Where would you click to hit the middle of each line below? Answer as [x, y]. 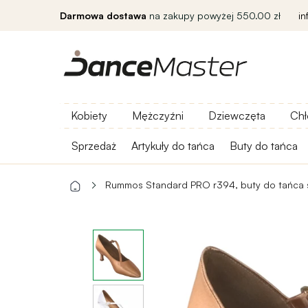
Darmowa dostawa [103, 15]
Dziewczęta [237, 115]
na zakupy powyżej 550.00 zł [213, 15]
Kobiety [89, 115]
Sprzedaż [94, 146]
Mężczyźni [158, 115]
